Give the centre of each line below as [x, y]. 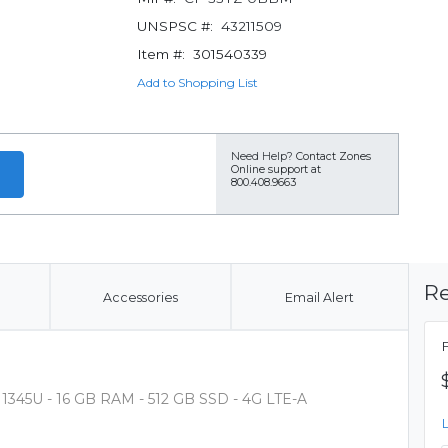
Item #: [160, 54]
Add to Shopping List [197, 82]
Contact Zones [333, 156]
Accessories [140, 297]
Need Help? [262, 156]
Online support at [276, 169]
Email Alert [319, 297]
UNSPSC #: [174, 26]
